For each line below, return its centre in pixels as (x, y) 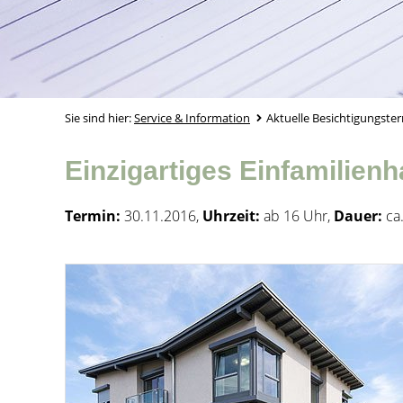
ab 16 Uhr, (297, 216)
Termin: (93, 216)
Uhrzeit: (231, 216)
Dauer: (358, 216)
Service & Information (192, 118)
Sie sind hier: (99, 118)
